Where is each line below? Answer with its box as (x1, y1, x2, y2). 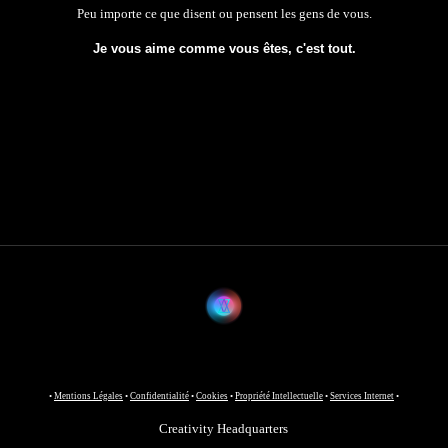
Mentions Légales (53, 391, 123, 401)
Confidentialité (129, 391, 189, 401)
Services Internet (329, 391, 394, 401)
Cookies (195, 391, 228, 401)
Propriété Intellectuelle (234, 391, 323, 401)
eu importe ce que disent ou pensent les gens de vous (83, 6, 369, 21)
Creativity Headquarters (159, 421, 289, 436)
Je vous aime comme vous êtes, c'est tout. (92, 41, 356, 56)
